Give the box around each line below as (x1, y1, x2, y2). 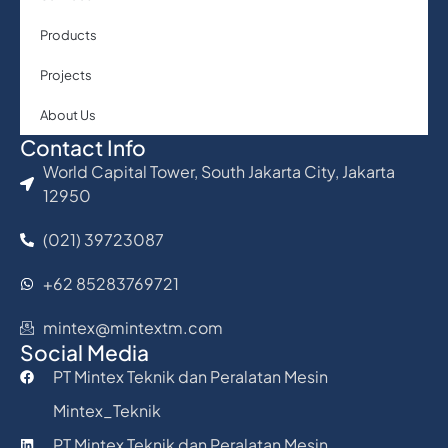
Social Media (20, 338, 149, 366)
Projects (40, 66, 92, 83)
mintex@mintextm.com (42, 316, 223, 338)
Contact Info (20, 133, 146, 161)
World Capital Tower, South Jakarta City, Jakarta (42, 160, 395, 182)
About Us (40, 106, 96, 123)
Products (40, 26, 97, 43)
